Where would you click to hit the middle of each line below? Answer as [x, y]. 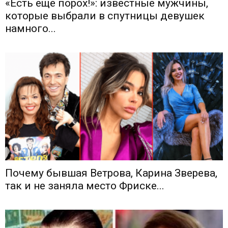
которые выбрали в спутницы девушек [105, 16]
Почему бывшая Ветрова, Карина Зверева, [111, 173]
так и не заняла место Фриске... [85, 186]
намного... [31, 29]
